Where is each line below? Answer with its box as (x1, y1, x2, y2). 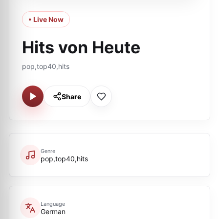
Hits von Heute (22, 37, 140, 57)
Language (41, 200, 65, 207)
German (41, 207, 66, 216)
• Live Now (28, 15, 64, 23)
